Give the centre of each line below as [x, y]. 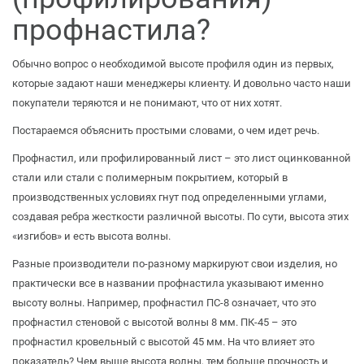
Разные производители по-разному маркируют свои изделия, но [175, 263]
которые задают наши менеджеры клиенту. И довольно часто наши [182, 83]
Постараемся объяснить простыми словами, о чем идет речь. [166, 130]
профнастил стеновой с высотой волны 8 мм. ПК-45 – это [154, 322]
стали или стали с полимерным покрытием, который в [150, 177]
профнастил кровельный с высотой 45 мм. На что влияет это [163, 341]
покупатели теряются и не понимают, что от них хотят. [147, 102]
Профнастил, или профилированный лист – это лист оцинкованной [182, 158]
